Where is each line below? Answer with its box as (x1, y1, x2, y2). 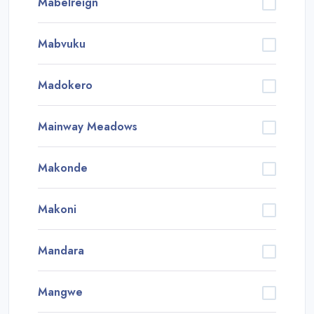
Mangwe (38, 284, 83, 300)
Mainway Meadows (38, 118, 137, 135)
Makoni (38, 201, 76, 218)
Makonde (38, 160, 88, 177)
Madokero (38, 77, 93, 94)
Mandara (38, 243, 84, 259)
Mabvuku (38, 36, 86, 53)
